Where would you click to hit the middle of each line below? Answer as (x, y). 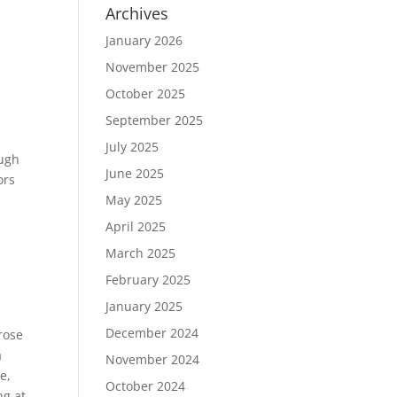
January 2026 (144, 40)
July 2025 (132, 147)
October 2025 (146, 93)
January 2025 (144, 306)
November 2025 (153, 67)
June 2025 (135, 173)
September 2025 (155, 120)
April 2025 (136, 226)
